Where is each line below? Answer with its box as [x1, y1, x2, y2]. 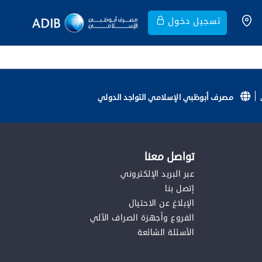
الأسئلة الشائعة [137, 226, 194, 239]
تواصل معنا [144, 149, 194, 164]
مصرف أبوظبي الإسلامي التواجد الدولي [97, 92, 236, 103]
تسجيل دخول [168, 15, 222, 28]
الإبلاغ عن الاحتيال [129, 197, 194, 209]
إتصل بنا [165, 182, 194, 195]
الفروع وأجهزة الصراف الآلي [89, 212, 194, 224]
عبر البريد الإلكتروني [120, 168, 194, 180]
